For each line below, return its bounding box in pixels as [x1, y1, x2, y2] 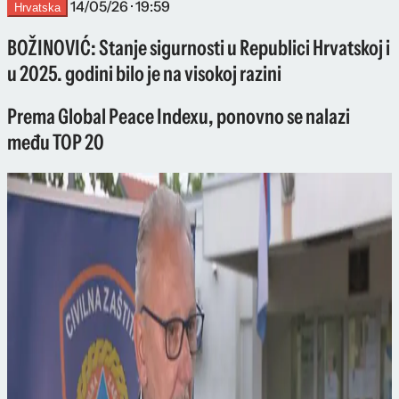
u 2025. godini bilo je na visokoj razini [7, 60, 281, 86]
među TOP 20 [7, 129, 104, 156]
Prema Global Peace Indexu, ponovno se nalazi [7, 103, 350, 130]
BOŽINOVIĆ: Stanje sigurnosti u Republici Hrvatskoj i [7, 34, 390, 61]
